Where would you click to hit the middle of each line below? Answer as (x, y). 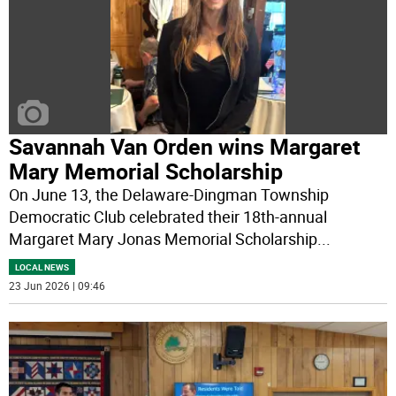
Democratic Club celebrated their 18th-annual (168, 217)
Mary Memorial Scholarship (146, 171)
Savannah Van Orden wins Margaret (185, 147)
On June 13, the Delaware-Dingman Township (169, 195)
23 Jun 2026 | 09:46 (57, 286)
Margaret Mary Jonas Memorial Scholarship (164, 239)
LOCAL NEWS (42, 267)
